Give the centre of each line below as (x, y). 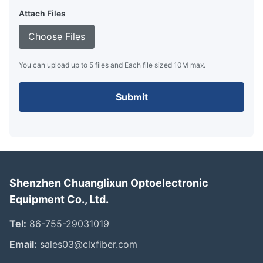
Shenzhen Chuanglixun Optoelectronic (109, 183)
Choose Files (57, 36)
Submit (131, 97)
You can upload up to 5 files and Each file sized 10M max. (112, 65)
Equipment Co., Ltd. (59, 199)
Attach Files (42, 13)
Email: (23, 244)
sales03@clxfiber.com (87, 244)
